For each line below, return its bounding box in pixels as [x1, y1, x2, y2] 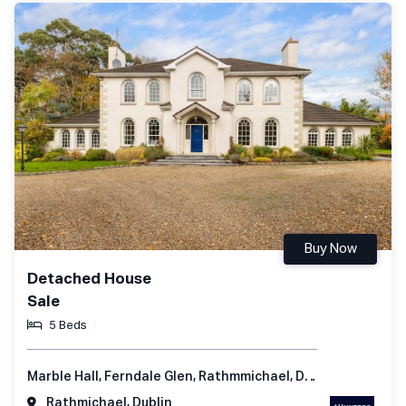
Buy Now [304, 241, 357, 256]
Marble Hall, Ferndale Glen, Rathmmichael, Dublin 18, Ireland [304, 370, 316, 383]
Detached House [27, 271, 151, 287]
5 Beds [49, 319, 87, 332]
